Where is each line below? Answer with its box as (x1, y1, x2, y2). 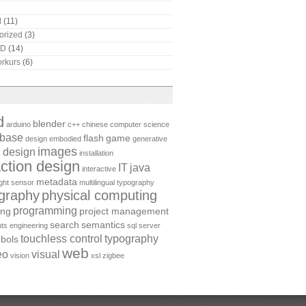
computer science (110, 120, 169, 128)
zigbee (102, 251, 124, 260)
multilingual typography (79, 178, 154, 186)
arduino (6, 120, 31, 128)
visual (31, 247, 60, 260)
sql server (127, 221, 161, 229)
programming (13, 204, 77, 217)
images (38, 144, 77, 158)
